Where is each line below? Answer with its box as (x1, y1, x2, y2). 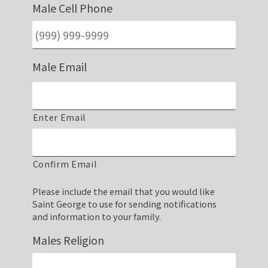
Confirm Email (32, 157, 98, 170)
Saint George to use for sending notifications (32, 197, 217, 210)
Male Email (32, 58, 87, 74)
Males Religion (32, 232, 104, 248)
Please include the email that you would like (32, 184, 215, 197)
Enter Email (32, 110, 87, 123)
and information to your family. (32, 209, 161, 223)
